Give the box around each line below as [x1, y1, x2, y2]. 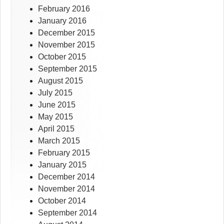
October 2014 [38, 196, 86, 205]
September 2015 [38, 64, 97, 73]
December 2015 [38, 28, 95, 37]
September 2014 [38, 208, 97, 217]
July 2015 [38, 88, 72, 97]
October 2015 [38, 52, 86, 61]
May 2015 [38, 112, 73, 121]
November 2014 [38, 184, 95, 193]
